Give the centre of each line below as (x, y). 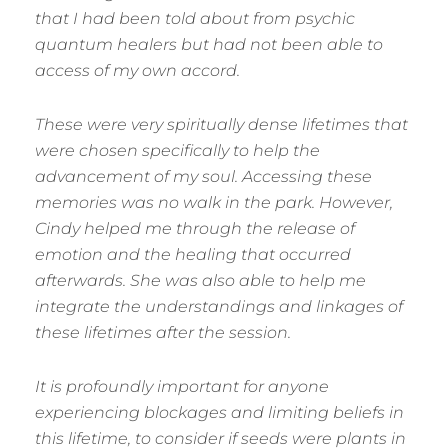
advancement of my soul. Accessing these (203, 177)
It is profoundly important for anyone (182, 387)
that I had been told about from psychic (195, 19)
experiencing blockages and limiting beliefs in (219, 413)
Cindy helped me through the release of (195, 229)
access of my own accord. (139, 71)
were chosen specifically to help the (177, 151)
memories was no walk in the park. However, (214, 203)
